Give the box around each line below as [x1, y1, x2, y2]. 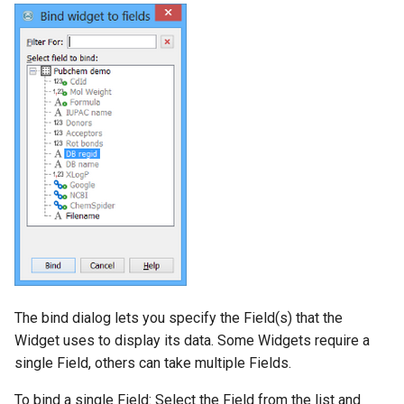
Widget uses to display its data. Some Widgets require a [14, 331, 370, 349]
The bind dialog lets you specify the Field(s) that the [14, 308, 343, 326]
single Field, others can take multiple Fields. [14, 353, 291, 372]
